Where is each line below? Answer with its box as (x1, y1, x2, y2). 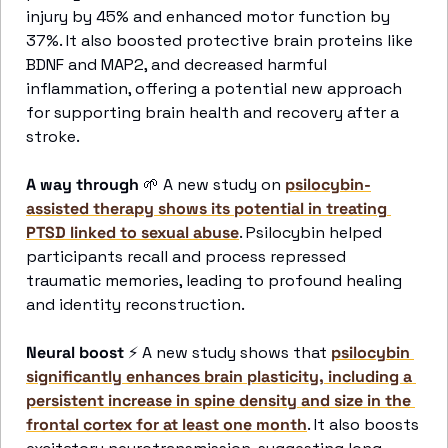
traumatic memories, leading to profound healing (26, 270, 402, 291)
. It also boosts (307, 414, 419, 435)
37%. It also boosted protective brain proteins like (26, 30, 413, 51)
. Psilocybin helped (239, 222, 382, 243)
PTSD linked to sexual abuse (26, 222, 239, 243)
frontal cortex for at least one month (26, 414, 307, 435)
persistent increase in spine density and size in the (26, 390, 411, 411)
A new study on (159, 174, 285, 195)
